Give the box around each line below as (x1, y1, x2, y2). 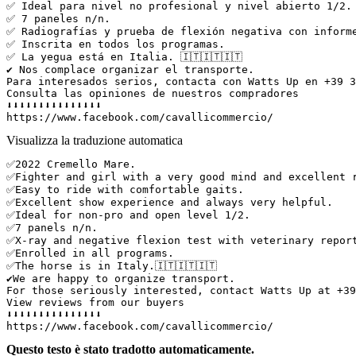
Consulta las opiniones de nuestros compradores (6, 87, 311, 99)
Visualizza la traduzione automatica (6, 133, 183, 147)
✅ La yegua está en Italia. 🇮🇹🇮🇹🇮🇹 (6, 50, 255, 63)
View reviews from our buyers (6, 296, 191, 308)
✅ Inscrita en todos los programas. (6, 37, 238, 50)
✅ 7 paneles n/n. (6, 12, 123, 25)
